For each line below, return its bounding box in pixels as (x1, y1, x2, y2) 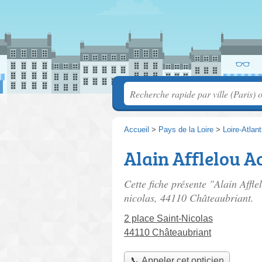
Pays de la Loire (158, 125, 213, 134)
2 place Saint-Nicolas (124, 213, 213, 223)
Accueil (124, 125, 149, 134)
